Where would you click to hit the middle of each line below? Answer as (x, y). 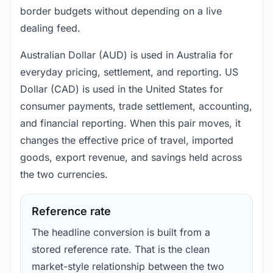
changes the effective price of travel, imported (127, 140)
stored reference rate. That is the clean (121, 250)
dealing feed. (50, 28)
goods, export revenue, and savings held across (131, 158)
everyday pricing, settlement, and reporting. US (129, 72)
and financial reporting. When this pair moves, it (130, 123)
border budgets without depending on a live (121, 11)
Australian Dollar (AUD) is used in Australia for (126, 55)
